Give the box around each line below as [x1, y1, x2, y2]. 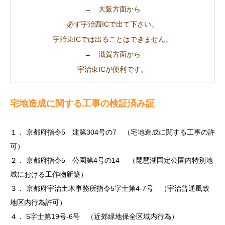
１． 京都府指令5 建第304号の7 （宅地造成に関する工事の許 [10, 128, 215, 136]
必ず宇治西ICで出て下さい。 [67, 20, 158, 28]
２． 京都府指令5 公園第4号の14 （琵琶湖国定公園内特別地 [10, 156, 213, 164]
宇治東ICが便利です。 [77, 65, 148, 73]
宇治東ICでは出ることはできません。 [53, 35, 172, 43]
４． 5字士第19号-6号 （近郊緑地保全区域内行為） [10, 212, 178, 220]
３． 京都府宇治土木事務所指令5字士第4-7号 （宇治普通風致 [10, 184, 209, 192]
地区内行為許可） [10, 198, 66, 206]
